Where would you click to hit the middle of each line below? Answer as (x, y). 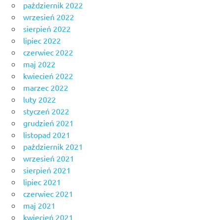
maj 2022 (39, 64)
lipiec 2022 (42, 41)
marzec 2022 (46, 88)
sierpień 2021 (47, 170)
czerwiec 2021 (48, 194)
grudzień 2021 (48, 123)
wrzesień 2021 (49, 158)
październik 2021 (53, 147)
